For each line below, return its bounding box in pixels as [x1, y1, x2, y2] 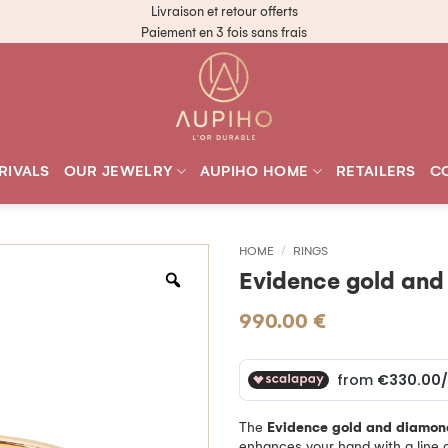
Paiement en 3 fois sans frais [141, 24, 307, 40]
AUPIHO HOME [199, 162, 309, 180]
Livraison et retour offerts [150, 3, 298, 19]
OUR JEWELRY [63, 162, 173, 180]
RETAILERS [335, 162, 416, 180]
